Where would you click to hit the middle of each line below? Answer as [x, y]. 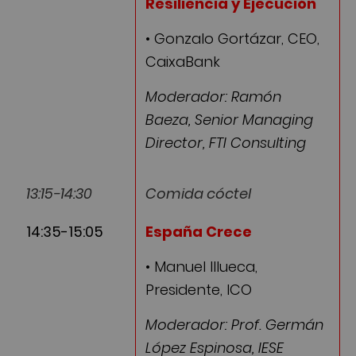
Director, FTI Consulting [226, 143]
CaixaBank [183, 62]
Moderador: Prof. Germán [234, 325]
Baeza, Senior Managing [229, 120]
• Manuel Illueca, [201, 267]
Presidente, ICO [199, 290]
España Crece [199, 231]
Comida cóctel [198, 193]
